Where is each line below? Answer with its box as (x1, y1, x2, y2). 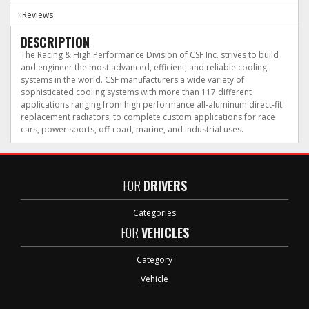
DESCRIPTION (21, 33, 90, 51)
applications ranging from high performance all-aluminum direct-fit (21, 99, 282, 110)
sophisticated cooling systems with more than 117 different (21, 86, 252, 98)
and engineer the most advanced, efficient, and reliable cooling (21, 61, 267, 73)
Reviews (22, 9, 53, 21)
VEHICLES (141, 223, 189, 241)
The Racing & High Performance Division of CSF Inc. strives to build (21, 49, 279, 61)
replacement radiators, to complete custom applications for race (21, 111, 275, 123)
